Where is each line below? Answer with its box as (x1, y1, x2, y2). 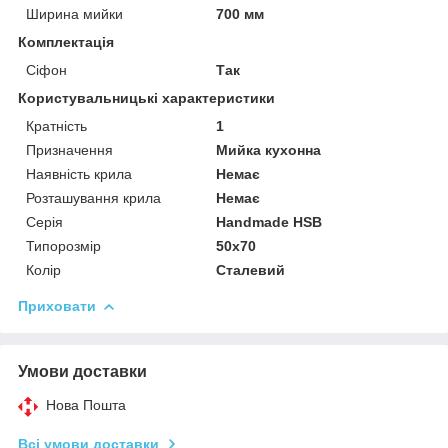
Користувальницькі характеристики (18, 89, 275, 106)
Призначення (26, 141, 113, 158)
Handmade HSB (216, 213, 323, 230)
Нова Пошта (46, 396, 126, 413)
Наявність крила (26, 165, 132, 182)
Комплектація (18, 33, 114, 50)
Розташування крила (26, 189, 161, 206)
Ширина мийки (26, 5, 123, 22)
